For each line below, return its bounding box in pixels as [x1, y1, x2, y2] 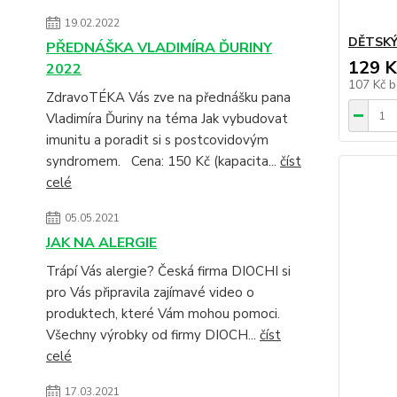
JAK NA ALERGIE [46, 233, 157, 253]
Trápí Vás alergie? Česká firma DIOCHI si [46, 262, 291, 280]
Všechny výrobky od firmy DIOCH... [46, 326, 260, 344]
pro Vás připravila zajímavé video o [46, 284, 254, 301]
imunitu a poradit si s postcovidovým [46, 131, 269, 149]
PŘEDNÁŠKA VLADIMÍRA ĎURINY [46, 38, 272, 58]
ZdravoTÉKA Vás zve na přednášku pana [46, 89, 291, 106]
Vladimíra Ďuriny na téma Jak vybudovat [46, 110, 288, 128]
